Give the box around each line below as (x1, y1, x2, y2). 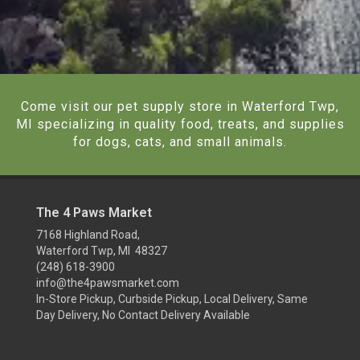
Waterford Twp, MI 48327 (36, 244, 167, 257)
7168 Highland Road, (36, 228, 140, 241)
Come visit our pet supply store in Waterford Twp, (21, 99, 339, 114)
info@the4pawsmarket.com (36, 276, 179, 289)
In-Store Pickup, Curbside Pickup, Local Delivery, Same (36, 292, 308, 305)
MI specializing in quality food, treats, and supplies (15, 117, 345, 132)
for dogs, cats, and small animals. (73, 134, 287, 149)
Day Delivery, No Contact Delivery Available (36, 309, 250, 321)
